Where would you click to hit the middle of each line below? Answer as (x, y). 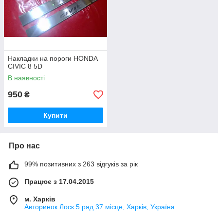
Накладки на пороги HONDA (53, 58)
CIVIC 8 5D (25, 66)
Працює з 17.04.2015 (59, 182)
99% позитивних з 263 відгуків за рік (81, 164)
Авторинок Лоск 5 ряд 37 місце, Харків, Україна (100, 207)
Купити (55, 115)
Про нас (24, 146)
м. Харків (40, 199)
